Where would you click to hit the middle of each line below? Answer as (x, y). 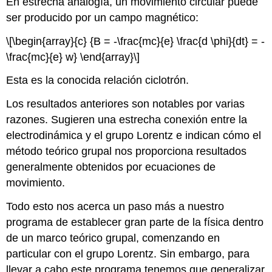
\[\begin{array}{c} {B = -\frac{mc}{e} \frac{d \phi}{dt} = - (136, 41)
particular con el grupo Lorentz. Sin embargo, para (128, 254)
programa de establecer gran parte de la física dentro (135, 222)
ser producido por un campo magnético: (103, 17)
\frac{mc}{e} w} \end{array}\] (73, 57)
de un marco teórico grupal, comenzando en (113, 238)
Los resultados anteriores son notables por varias (126, 104)
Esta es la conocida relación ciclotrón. (98, 80)
